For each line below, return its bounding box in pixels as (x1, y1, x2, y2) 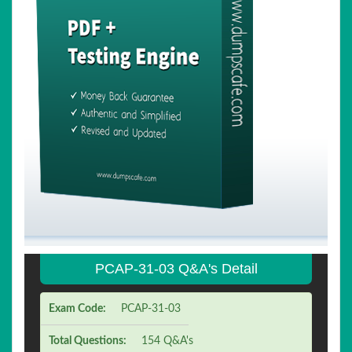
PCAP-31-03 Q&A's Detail (94, 261, 258, 277)
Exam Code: (49, 303, 106, 314)
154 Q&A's (141, 335, 193, 346)
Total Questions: (49, 335, 126, 346)
